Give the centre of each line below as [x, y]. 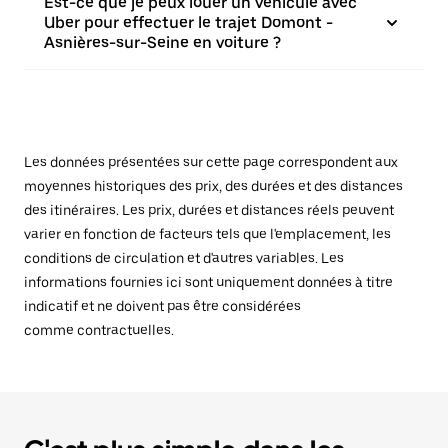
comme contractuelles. [99, 330]
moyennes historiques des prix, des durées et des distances [213, 186]
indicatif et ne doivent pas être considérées [162, 306]
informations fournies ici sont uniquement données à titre [208, 282]
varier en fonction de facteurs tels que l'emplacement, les [207, 234]
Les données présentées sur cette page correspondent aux [211, 162]
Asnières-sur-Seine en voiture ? [162, 42]
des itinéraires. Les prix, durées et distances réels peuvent [209, 210]
